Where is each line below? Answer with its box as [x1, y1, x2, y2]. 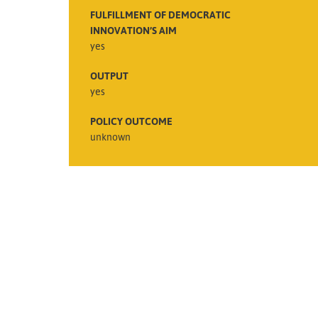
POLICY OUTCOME [90, 114, 172, 127]
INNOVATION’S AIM [90, 23, 177, 36]
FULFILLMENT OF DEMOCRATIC [90, 8, 231, 21]
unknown [90, 130, 131, 143]
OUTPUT [90, 69, 128, 82]
